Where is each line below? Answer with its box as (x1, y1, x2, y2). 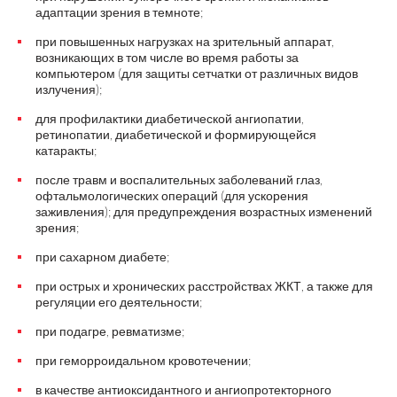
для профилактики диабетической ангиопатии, (35, 111, 304, 126)
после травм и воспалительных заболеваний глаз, (35, 172, 323, 187)
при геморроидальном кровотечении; (35, 353, 251, 368)
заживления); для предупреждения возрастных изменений (35, 204, 372, 219)
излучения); (35, 82, 102, 97)
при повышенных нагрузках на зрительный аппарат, (35, 34, 334, 49)
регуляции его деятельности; (35, 294, 202, 309)
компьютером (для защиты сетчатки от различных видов (35, 66, 358, 81)
